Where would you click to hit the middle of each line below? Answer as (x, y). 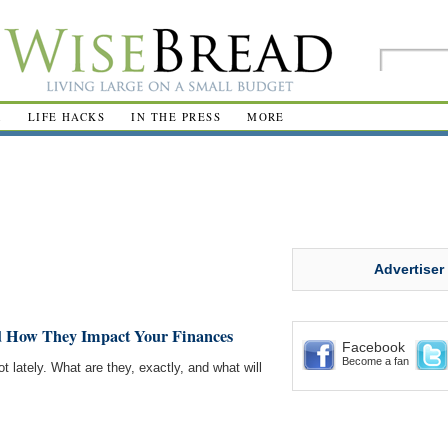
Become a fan (375, 361)
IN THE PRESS (176, 116)
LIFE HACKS (66, 116)
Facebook (373, 347)
